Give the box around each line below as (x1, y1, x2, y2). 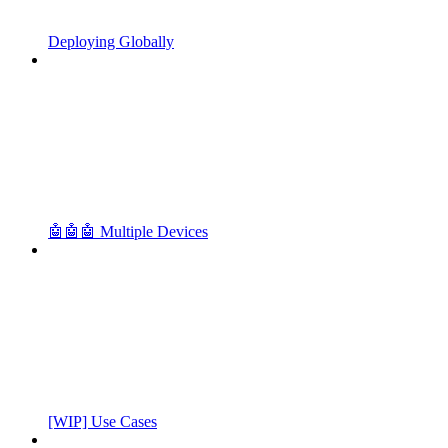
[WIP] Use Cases (48, 412, 157, 430)
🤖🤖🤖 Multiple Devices (48, 222, 208, 240)
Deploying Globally (48, 32, 174, 50)
